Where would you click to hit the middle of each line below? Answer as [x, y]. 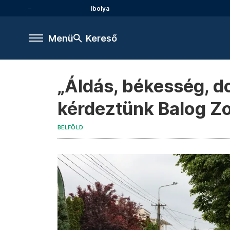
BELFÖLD [71, 128]
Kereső [101, 38]
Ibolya [100, 8]
